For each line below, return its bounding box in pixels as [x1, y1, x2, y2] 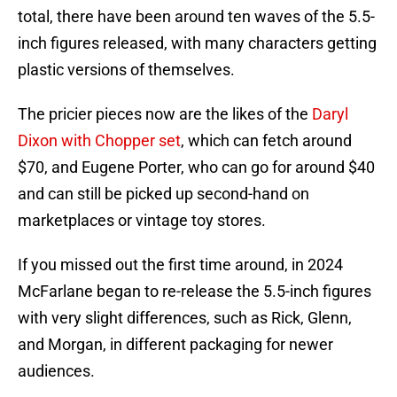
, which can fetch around [181, 131, 352, 151]
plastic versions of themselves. [18, 60, 235, 80]
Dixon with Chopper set [18, 131, 181, 151]
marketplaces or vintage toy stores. [18, 211, 266, 230]
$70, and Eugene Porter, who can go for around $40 [18, 158, 375, 177]
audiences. [18, 362, 95, 381]
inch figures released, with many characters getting [18, 34, 377, 53]
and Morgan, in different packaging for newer [18, 335, 333, 354]
